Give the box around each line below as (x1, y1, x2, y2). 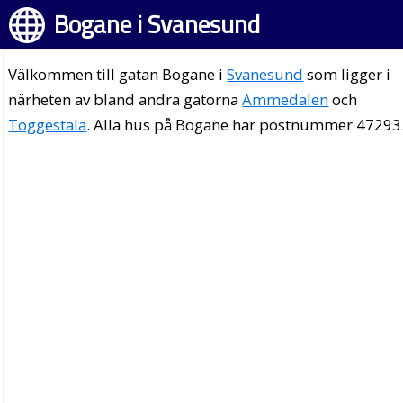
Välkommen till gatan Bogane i (8, 64, 228, 85)
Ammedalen (242, 89, 329, 110)
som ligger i (303, 64, 391, 85)
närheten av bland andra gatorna (8, 89, 243, 110)
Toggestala (8, 114, 87, 135)
